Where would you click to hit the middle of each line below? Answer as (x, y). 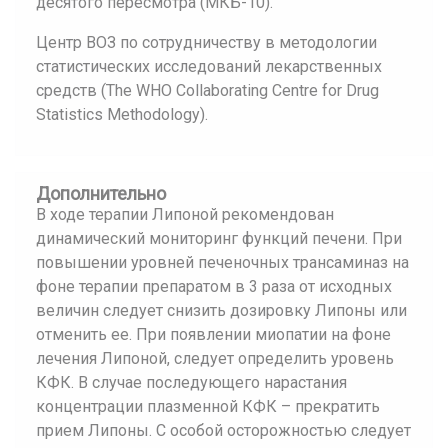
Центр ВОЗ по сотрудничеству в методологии (206, 42)
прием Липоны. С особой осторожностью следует (223, 430)
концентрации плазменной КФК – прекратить (208, 406)
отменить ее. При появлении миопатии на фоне (213, 334)
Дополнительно (101, 193)
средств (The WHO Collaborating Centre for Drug (207, 90)
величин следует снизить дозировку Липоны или (221, 310)
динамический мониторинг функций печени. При (219, 238)
